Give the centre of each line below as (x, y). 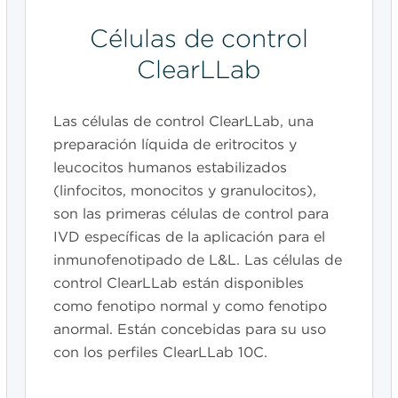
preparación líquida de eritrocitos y (175, 145)
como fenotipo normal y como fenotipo (190, 306)
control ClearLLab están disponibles (178, 283)
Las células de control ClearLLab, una (183, 122)
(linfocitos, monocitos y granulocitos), (184, 191)
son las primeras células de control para (191, 214)
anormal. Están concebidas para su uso (189, 330)
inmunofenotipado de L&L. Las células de (197, 260)
